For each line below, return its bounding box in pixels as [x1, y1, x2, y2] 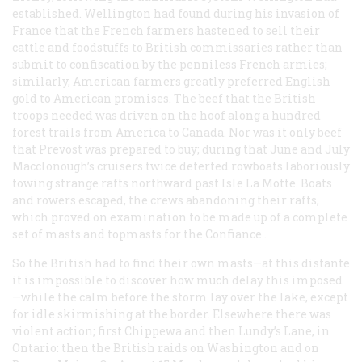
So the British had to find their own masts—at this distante [12, 255, 350, 271]
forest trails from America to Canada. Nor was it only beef [12, 124, 342, 140]
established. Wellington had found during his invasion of [12, 5, 339, 21]
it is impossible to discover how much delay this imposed [12, 271, 343, 288]
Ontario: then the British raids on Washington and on [12, 339, 319, 356]
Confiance [205, 225, 262, 242]
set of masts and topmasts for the [12, 225, 205, 242]
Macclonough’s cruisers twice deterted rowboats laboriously [12, 158, 350, 174]
